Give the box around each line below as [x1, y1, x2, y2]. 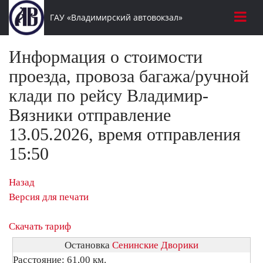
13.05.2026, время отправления [9, 124, 241, 144]
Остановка [65, 240, 112, 251]
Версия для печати [9, 191, 89, 203]
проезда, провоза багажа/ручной [9, 66, 249, 86]
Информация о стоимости [9, 47, 203, 66]
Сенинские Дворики [112, 240, 198, 251]
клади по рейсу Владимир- [9, 86, 208, 105]
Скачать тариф [9, 221, 71, 232]
